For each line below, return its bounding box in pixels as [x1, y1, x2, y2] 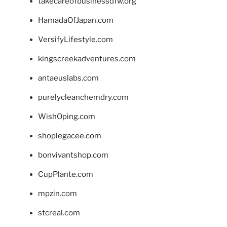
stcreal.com [38, 208, 80, 217]
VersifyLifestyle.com [38, 34, 113, 44]
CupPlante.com [38, 169, 93, 179]
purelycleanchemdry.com [38, 92, 129, 102]
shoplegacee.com [38, 131, 101, 140]
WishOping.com [38, 111, 95, 121]
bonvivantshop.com [38, 150, 108, 160]
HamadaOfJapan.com [38, 15, 113, 25]
